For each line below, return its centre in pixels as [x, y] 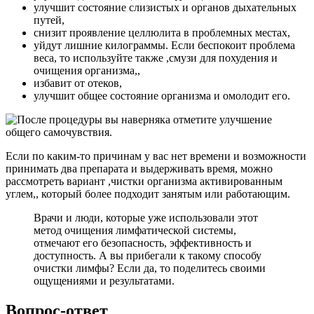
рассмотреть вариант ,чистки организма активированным [144, 181]
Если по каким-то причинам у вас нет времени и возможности [156, 156]
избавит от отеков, [78, 83]
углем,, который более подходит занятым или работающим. [148, 193]
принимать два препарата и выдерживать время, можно [139, 168]
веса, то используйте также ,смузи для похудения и [156, 57]
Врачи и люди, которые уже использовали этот [146, 217]
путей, [49, 20]
